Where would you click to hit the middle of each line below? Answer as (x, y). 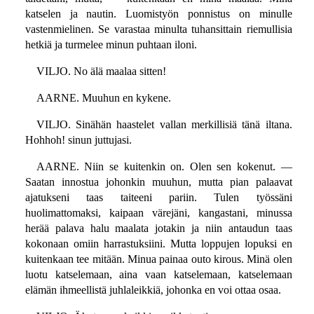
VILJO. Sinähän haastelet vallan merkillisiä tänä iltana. (164, 125)
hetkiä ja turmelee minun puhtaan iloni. (111, 45)
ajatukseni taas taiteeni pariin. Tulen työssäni (158, 198)
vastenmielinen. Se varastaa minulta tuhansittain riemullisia (158, 29)
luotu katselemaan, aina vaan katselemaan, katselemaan (158, 275)
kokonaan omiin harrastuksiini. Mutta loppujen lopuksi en (158, 244)
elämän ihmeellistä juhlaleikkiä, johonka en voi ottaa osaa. (153, 290)
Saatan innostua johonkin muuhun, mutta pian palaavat (158, 182)
